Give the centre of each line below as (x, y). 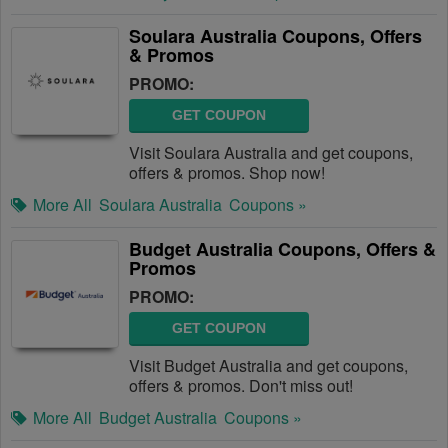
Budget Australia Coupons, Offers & (282, 249)
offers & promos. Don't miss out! (241, 385)
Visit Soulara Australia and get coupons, (271, 152)
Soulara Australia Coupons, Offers (275, 36)
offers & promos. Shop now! (227, 172)
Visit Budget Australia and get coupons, (268, 365)
